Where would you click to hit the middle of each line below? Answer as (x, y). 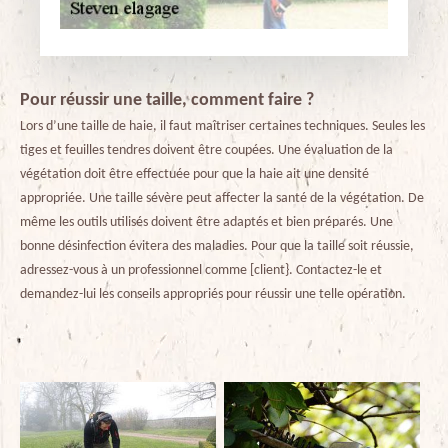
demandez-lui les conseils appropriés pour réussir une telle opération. (213, 294)
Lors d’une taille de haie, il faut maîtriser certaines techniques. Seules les (222, 126)
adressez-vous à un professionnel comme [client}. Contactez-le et (201, 270)
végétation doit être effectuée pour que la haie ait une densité (194, 174)
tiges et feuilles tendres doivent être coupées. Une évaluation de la (206, 150)
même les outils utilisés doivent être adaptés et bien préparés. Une (206, 222)
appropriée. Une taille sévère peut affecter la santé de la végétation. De (222, 198)
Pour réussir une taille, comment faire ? (167, 100)
